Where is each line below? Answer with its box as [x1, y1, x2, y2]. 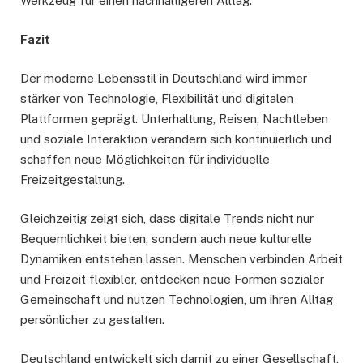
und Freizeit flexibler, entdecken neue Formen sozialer [20, 271, 324, 286]
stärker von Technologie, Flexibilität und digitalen [20, 91, 293, 105]
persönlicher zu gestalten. [20, 312, 164, 327]
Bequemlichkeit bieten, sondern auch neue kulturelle [20, 231, 312, 246]
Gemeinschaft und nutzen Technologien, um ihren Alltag [20, 292, 333, 306]
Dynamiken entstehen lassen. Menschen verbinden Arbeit [20, 251, 343, 266]
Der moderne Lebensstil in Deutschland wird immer [20, 70, 307, 85]
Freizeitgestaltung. [20, 172, 125, 186]
